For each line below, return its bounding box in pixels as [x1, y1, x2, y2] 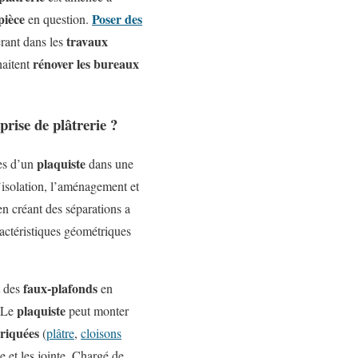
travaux [66, 31, 108, 50]
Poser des [92, 9, 142, 28]
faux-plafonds [23, 278, 97, 297]
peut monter [66, 301, 129, 319]
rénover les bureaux [30, 54, 139, 73]
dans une [86, 154, 133, 172]
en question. [25, 10, 92, 27]
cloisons [81, 324, 121, 341]
